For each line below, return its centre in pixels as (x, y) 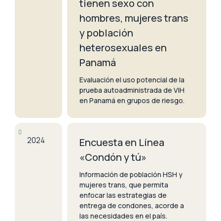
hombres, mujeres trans (134, 18)
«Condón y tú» (113, 157)
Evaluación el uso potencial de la (132, 79)
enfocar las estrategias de (123, 195)
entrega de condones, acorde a (132, 205)
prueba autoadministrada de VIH (132, 90)
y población (106, 33)
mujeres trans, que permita (124, 184)
